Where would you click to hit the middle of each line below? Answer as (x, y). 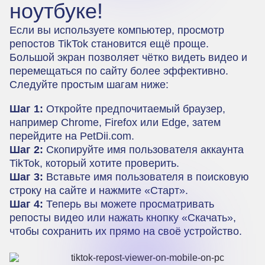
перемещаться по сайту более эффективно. (119, 71)
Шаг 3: (26, 177)
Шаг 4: (26, 204)
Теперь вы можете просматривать (129, 204)
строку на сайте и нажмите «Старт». (99, 190)
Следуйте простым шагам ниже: (89, 84)
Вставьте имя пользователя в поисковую (146, 177)
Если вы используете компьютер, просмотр (117, 30)
